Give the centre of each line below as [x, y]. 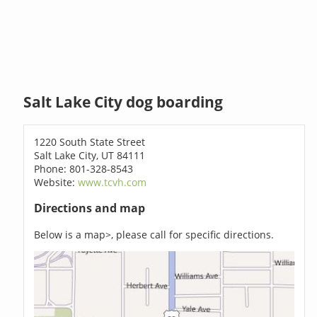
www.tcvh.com [113, 182]
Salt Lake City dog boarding [123, 102]
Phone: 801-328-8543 [84, 168]
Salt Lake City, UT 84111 [90, 155]
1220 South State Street [90, 142]
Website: [56, 182]
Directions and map [90, 208]
